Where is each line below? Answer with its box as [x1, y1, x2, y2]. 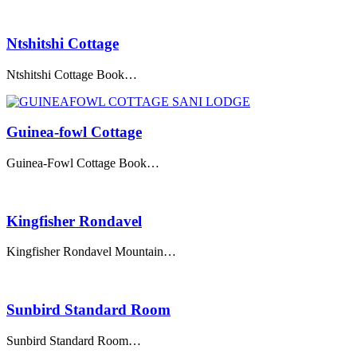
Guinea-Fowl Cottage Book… [6, 156, 159, 170]
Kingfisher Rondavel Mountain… [6, 245, 176, 259]
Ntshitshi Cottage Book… [6, 67, 137, 81]
